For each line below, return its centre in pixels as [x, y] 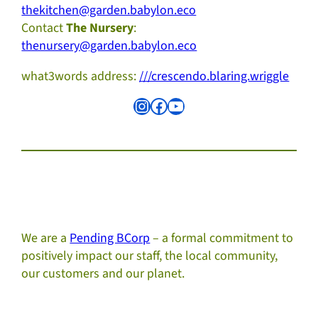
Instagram [140, 105]
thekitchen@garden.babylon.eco [109, 11]
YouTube [171, 105]
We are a [46, 238]
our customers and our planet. [103, 274]
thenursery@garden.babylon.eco [109, 46]
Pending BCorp [110, 238]
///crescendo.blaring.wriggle [214, 77]
